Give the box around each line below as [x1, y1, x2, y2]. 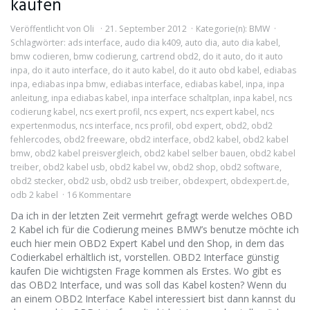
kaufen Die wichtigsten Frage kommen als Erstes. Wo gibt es [10, 264, 282, 277]
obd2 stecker [10, 175, 64, 187]
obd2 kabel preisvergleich [35, 147, 140, 159]
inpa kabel [233, 92, 275, 104]
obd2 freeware [64, 134, 125, 145]
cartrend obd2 [140, 51, 199, 62]
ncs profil [135, 120, 172, 131]
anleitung [10, 92, 47, 104]
